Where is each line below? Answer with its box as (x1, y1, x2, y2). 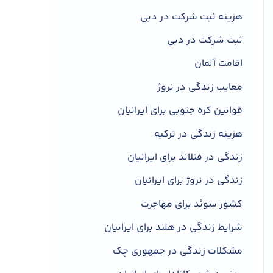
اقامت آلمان (194, 56, 243, 72)
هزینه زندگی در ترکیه (154, 126, 243, 142)
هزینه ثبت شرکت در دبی (140, 9, 243, 25)
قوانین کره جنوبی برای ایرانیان (118, 103, 243, 119)
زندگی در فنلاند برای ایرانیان (127, 149, 243, 165)
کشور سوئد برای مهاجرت (141, 196, 243, 212)
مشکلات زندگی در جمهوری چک (113, 243, 243, 259)
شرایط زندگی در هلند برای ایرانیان (104, 220, 243, 236)
